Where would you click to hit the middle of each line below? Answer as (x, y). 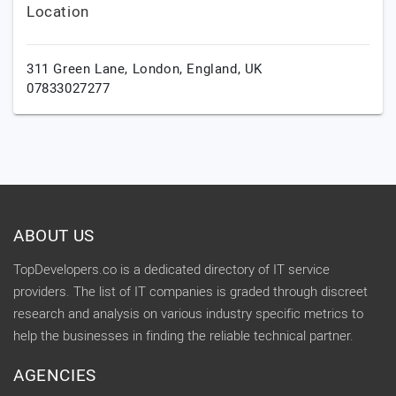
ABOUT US (54, 236)
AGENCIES (55, 376)
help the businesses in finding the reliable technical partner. (183, 336)
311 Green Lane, (80, 69)
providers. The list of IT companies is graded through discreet (190, 292)
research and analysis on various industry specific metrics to (188, 314)
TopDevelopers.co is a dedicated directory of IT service (171, 270)
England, (216, 69)
